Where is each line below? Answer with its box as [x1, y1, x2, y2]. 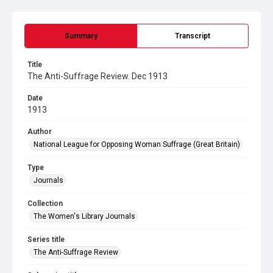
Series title [27, 235, 65, 244]
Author [27, 127, 52, 136]
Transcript [175, 32, 210, 40]
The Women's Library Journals [34, 212, 135, 221]
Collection [27, 199, 63, 208]
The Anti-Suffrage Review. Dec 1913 [27, 71, 168, 81]
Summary [64, 32, 97, 40]
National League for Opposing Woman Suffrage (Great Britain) [34, 140, 240, 149]
